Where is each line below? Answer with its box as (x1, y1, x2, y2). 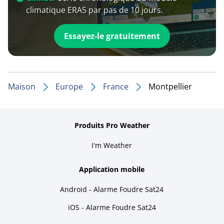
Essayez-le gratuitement (63, 30, 160, 41)
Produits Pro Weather (74, 120, 149, 130)
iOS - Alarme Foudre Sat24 (67, 202, 156, 212)
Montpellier (148, 80, 192, 92)
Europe (55, 80, 83, 92)
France (103, 80, 128, 92)
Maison (8, 80, 35, 92)
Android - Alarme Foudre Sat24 (60, 184, 164, 194)
